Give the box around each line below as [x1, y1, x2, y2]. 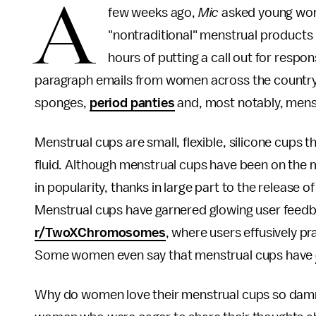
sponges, [35, 96, 90, 110]
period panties [89, 96, 175, 110]
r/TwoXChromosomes [35, 226, 166, 240]
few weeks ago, [108, 6, 198, 20]
